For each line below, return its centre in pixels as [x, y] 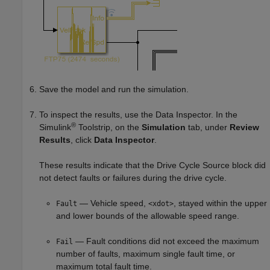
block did [248, 165]
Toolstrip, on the [109, 127]
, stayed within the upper [220, 203]
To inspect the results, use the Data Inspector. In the [138, 115]
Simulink [55, 127]
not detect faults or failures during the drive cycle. [133, 178]
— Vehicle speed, [113, 203]
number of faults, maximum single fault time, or [146, 254]
